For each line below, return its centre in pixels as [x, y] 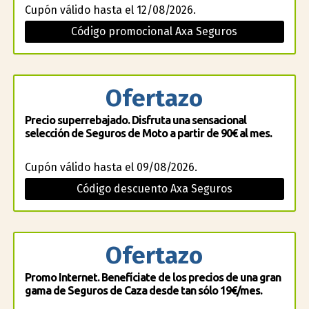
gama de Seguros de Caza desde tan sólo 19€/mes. [143, 290]
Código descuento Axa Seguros [154, 189]
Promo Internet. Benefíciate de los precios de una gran [152, 277]
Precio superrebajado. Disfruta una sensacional [135, 120]
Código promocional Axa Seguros [154, 31]
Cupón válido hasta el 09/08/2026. [111, 167]
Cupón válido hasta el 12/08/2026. [110, 10]
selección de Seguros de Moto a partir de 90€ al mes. [148, 133]
